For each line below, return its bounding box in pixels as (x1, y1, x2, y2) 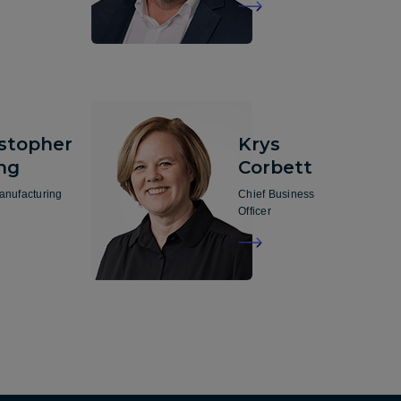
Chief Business (238, 188, 315, 201)
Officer (238, 205, 271, 218)
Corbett (238, 157, 313, 179)
